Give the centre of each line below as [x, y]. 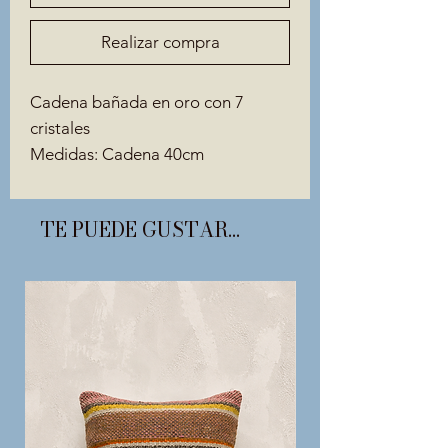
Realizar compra [160, 41]
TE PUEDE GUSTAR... [140, 229]
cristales [60, 127]
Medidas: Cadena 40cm [117, 153]
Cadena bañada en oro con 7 [137, 101]
